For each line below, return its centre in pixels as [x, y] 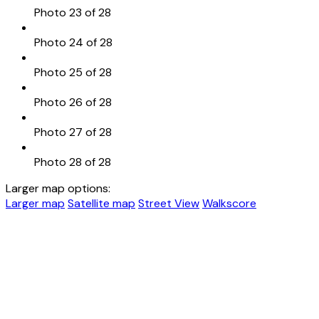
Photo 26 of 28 [73, 102]
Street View [169, 203]
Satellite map [101, 203]
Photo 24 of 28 [73, 42]
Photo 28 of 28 [73, 162]
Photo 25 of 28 [73, 72]
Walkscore [229, 203]
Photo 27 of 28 [73, 132]
